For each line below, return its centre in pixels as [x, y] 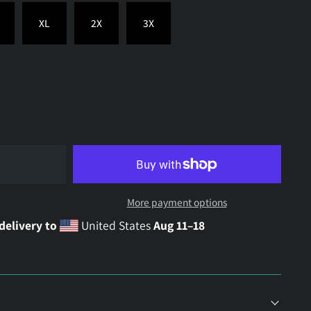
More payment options [177, 202]
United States [116, 226]
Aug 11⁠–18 [179, 226]
